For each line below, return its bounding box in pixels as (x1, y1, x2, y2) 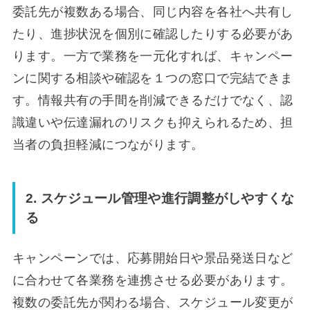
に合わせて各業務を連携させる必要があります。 (12, 273, 293, 288)
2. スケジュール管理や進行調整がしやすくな (26, 190, 295, 206)
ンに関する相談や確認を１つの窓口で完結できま (12, 71, 293, 86)
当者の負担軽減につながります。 (12, 138, 204, 152)
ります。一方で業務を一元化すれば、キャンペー (12, 49, 293, 64)
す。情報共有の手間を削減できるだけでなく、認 (12, 93, 293, 108)
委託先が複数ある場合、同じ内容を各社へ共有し (12, 5, 293, 19)
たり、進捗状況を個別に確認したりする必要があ (12, 27, 293, 42)
